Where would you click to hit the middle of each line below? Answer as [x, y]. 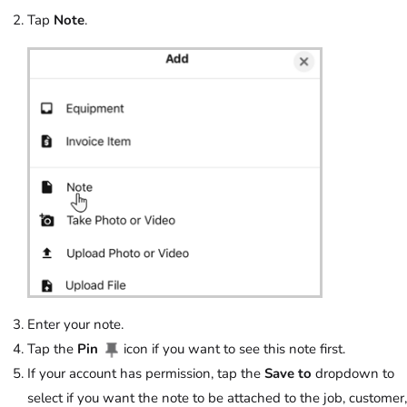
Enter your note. [75, 324]
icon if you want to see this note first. [233, 348]
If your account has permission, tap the [146, 373]
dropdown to [353, 373]
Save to [288, 373]
